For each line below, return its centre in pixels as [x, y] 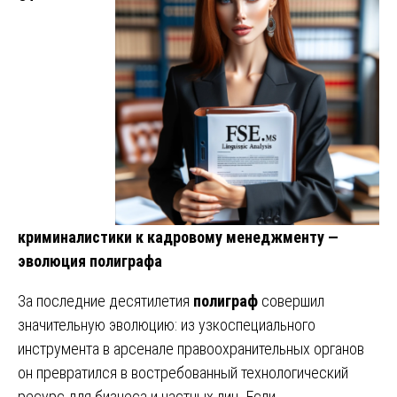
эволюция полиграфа [90, 261]
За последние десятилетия [105, 300]
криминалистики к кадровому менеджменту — [178, 237]
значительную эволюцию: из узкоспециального [167, 324]
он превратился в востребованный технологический [183, 372]
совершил [291, 300]
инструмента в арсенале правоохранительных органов [191, 348]
